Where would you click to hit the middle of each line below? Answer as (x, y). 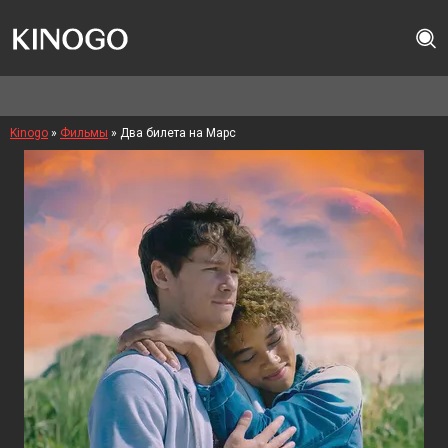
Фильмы (84, 133)
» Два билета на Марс (172, 133)
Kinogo (29, 133)
